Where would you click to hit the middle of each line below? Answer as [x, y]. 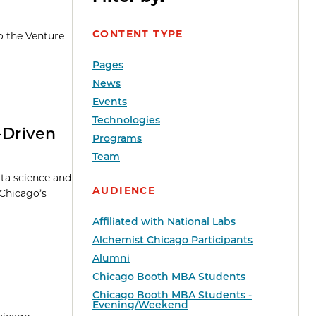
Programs [117, 139]
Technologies [126, 120]
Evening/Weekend [140, 305]
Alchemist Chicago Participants [172, 240]
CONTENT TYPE [138, 34]
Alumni [111, 259]
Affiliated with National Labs [164, 222]
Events [110, 102]
